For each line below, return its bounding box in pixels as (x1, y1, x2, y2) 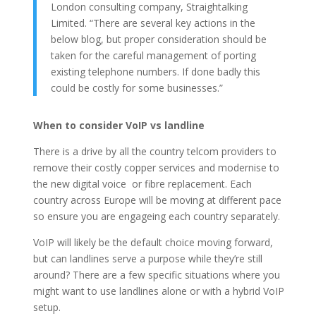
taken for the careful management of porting (50, 48, 256, 62)
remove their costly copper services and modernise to (32, 160, 279, 174)
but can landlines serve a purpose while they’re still (32, 251, 262, 265)
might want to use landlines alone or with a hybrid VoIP (32, 284, 284, 298)
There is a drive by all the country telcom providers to (32, 144, 276, 158)
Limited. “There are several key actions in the (50, 16, 255, 30)
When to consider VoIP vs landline (32, 118, 205, 132)
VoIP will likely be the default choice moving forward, (32, 235, 273, 249)
